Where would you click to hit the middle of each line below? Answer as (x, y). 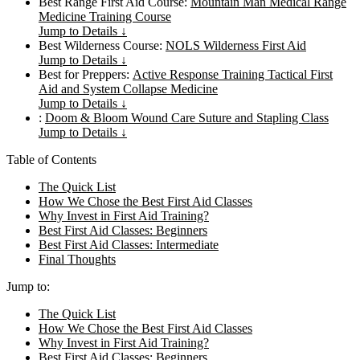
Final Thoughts (77, 259)
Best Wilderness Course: (102, 45)
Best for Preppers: (86, 74)
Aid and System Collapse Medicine (128, 88)
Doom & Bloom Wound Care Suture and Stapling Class (187, 117)
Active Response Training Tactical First (233, 74)
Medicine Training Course (105, 16)
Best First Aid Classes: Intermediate (129, 244)
